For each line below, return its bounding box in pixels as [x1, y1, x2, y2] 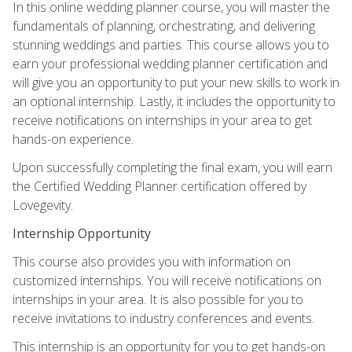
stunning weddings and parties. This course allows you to [13, 35, 329, 53]
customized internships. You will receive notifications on [13, 271, 321, 289]
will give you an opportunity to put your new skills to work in [13, 73, 339, 91]
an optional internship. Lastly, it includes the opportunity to [13, 92, 335, 110]
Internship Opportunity [13, 224, 151, 242]
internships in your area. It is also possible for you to [13, 290, 303, 308]
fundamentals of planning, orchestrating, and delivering [13, 16, 315, 35]
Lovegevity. [13, 196, 73, 214]
